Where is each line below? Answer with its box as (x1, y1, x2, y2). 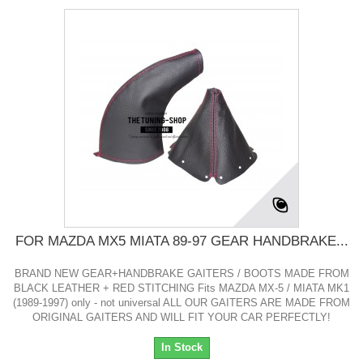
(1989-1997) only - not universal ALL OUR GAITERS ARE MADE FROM (13, 297, 350, 310)
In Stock (160, 341, 203, 354)
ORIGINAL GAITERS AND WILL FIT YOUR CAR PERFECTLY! (32, 311, 331, 324)
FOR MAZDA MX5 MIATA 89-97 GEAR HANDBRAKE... (15, 233, 348, 250)
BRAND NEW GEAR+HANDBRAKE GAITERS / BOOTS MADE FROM (14, 267, 349, 280)
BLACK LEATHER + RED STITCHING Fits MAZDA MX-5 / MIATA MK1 (14, 282, 349, 295)
